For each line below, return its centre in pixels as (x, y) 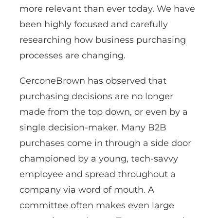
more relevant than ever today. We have (107, 9)
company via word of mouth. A (87, 190)
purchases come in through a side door (105, 143)
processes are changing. (73, 55)
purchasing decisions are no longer (96, 96)
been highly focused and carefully (94, 24)
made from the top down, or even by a (104, 112)
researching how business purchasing (103, 40)
